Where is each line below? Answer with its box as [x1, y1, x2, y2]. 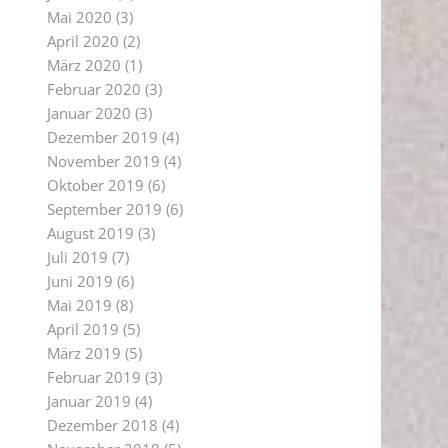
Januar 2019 [46, 391, 131, 411]
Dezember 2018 [46, 415, 158, 435]
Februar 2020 [46, 79, 141, 99]
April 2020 [46, 31, 119, 51]
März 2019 [46, 343, 121, 363]
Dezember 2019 [46, 127, 158, 147]
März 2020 [46, 55, 121, 75]
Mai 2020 [46, 7, 112, 27]
